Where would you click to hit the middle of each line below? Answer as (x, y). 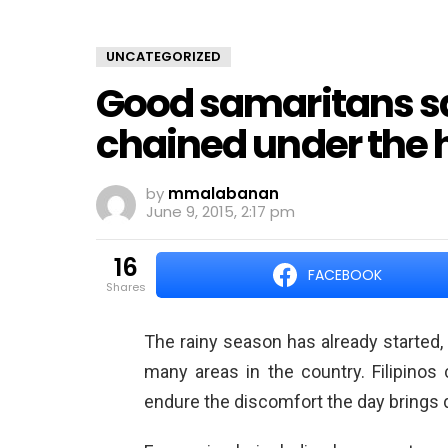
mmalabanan (223, 193)
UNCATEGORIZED (163, 56)
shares (129, 287)
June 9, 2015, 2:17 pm (220, 211)
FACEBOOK (344, 275)
